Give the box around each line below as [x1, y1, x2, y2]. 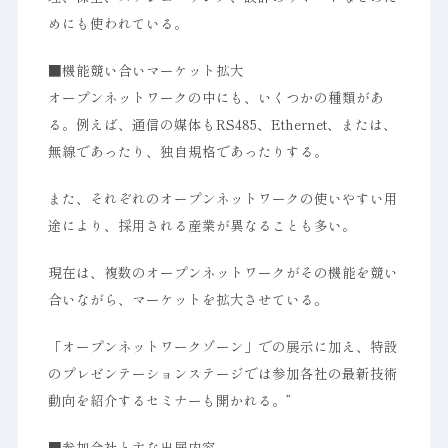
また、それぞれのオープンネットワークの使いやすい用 [47, 188, 398, 208]
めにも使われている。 [47, 13, 188, 33]
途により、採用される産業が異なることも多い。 [47, 215, 356, 235]
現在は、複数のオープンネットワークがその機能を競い [47, 262, 398, 282]
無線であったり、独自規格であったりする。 [47, 141, 328, 161]
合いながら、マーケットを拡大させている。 [47, 289, 328, 309]
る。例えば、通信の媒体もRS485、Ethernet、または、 [47, 114, 397, 134]
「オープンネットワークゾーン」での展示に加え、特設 [47, 336, 398, 356]
